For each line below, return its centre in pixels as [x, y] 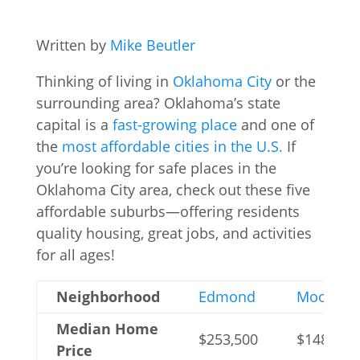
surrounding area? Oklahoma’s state [158, 103]
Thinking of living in [104, 81]
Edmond [227, 297]
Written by [73, 45]
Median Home [107, 329]
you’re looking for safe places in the [156, 168]
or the [293, 81]
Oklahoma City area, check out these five [173, 190]
